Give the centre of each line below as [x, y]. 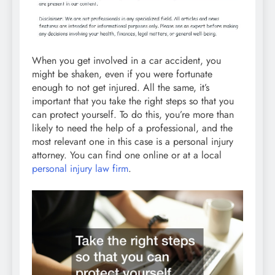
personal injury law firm [80, 169]
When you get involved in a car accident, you [126, 61]
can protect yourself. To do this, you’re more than [133, 115]
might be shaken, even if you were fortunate [122, 74]
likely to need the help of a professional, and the [132, 128]
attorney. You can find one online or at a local [127, 155]
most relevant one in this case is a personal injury [133, 142]
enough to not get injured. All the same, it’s [121, 88]
